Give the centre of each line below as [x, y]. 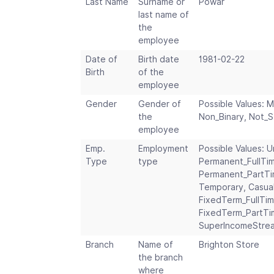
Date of [102, 60]
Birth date [159, 60]
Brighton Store [229, 245]
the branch [161, 258]
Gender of [160, 104]
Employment [163, 149]
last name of [164, 15]
